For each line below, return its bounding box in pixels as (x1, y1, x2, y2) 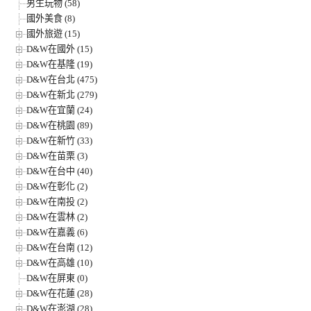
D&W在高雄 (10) (26, 257, 92, 268)
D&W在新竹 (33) (26, 135, 92, 146)
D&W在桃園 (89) (26, 119, 92, 131)
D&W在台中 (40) (26, 165, 92, 176)
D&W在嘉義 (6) (26, 226, 87, 237)
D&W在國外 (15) (26, 43, 92, 54)
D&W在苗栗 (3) (26, 150, 87, 161)
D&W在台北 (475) (26, 74, 97, 85)
